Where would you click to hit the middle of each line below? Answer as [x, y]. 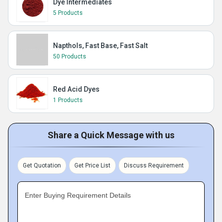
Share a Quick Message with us [111, 135]
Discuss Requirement [154, 166]
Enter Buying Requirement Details [78, 195]
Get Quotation [42, 166]
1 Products [68, 100]
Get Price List [92, 166]
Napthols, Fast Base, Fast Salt [100, 46]
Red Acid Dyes [76, 89]
